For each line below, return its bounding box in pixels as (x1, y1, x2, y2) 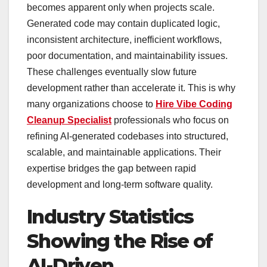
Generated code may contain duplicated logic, (27, 18, 220, 29)
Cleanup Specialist (27, 115, 111, 126)
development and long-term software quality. (27, 179, 213, 190)
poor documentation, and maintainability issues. (27, 51, 228, 61)
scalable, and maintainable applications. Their (27, 147, 221, 158)
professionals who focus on (111, 115, 229, 126)
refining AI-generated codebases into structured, (27, 131, 228, 142)
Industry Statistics (27, 205, 194, 229)
